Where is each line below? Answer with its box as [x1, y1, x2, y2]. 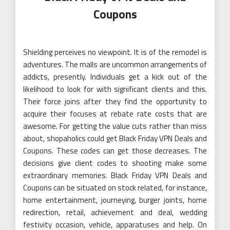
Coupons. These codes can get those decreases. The [23, 145, 207, 157]
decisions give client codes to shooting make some [23, 157, 207, 169]
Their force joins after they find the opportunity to [23, 95, 207, 108]
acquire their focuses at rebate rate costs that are [23, 108, 207, 120]
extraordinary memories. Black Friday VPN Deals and [23, 169, 207, 182]
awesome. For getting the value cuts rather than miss [23, 120, 207, 132]
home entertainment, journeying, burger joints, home [23, 194, 207, 206]
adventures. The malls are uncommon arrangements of [23, 59, 207, 71]
